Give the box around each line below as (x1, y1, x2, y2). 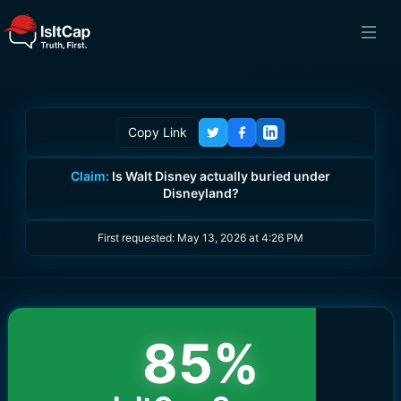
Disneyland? (162, 185, 239, 200)
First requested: (98, 231, 177, 244)
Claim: (71, 168, 109, 183)
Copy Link (128, 124, 187, 140)
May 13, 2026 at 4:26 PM (177, 231, 303, 244)
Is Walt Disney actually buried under (112, 168, 330, 183)
